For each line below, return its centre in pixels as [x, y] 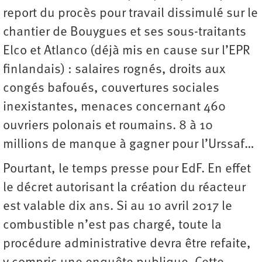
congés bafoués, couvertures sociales [111, 89]
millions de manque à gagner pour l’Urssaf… [129, 145]
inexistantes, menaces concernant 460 [114, 108]
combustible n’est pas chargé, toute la [112, 226]
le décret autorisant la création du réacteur [124, 188]
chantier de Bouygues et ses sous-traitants [125, 33]
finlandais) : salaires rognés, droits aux [114, 70]
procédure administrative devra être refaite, [127, 244]
